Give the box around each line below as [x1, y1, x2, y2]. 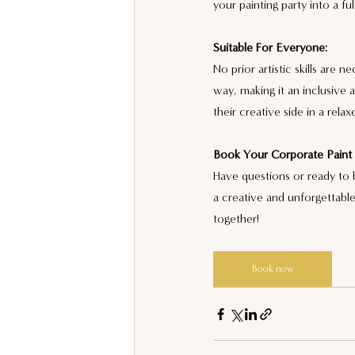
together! [213, 212, 259, 227]
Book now [251, 263, 294, 275]
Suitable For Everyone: [213, 40, 327, 55]
